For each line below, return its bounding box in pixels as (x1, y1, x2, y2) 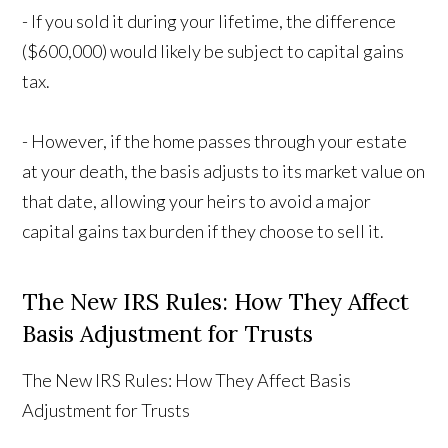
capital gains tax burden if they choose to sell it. (22, 220, 385, 243)
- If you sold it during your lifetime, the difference (22, 10, 397, 33)
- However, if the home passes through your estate (22, 130, 408, 153)
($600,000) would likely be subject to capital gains (22, 40, 405, 63)
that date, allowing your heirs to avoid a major (22, 190, 372, 213)
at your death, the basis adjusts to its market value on (22, 160, 426, 183)
